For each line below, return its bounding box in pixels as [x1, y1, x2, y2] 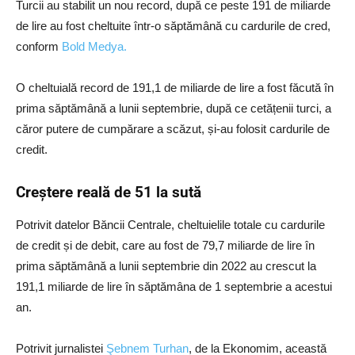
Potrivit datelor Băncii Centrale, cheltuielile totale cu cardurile [16, 218, 325, 232]
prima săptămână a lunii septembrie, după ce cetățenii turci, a [16, 101, 331, 116]
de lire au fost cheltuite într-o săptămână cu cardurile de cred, [16, 19, 330, 33]
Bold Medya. [62, 40, 127, 54]
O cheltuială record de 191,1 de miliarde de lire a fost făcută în [16, 81, 334, 95]
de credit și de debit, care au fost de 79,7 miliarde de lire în [16, 239, 315, 253]
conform [16, 40, 62, 54]
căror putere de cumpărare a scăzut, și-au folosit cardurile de [16, 122, 330, 136]
